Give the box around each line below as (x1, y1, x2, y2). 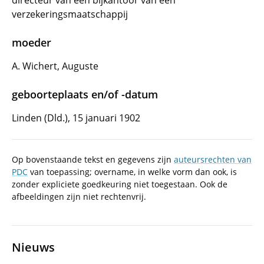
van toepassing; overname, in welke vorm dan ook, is (28, 166, 237, 177)
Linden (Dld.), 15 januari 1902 (12, 111, 140, 124)
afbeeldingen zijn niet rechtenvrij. (12, 191, 146, 202)
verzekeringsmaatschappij (12, 8, 128, 21)
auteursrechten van (174, 154, 252, 165)
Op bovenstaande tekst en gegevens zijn (12, 154, 174, 165)
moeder (12, 35, 51, 49)
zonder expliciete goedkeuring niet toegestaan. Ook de (12, 179, 227, 190)
